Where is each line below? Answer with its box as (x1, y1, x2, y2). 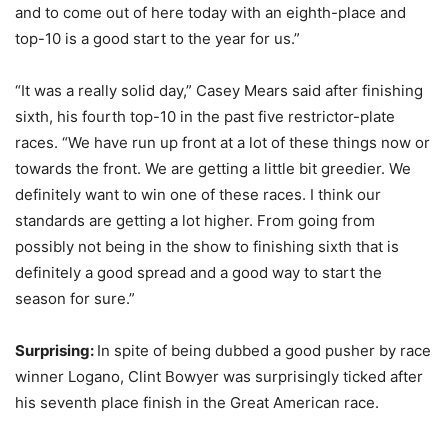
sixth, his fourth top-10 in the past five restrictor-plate (15, 107, 395, 126)
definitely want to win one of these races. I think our (15, 185, 381, 204)
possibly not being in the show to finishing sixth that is (15, 237, 399, 256)
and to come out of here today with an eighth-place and (15, 3, 406, 22)
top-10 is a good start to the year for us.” (15, 29, 300, 48)
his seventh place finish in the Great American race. (15, 393, 379, 412)
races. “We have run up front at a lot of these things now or (15, 133, 430, 152)
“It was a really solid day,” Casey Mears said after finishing (15, 81, 423, 100)
